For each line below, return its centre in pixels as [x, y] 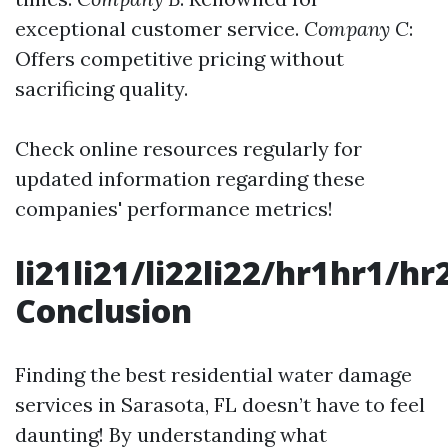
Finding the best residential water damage [213, 375]
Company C [356, 29]
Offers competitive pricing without [179, 59]
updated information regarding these [190, 179]
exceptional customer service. [159, 29]
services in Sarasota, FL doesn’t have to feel [220, 405]
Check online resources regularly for [188, 149]
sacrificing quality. [101, 89]
